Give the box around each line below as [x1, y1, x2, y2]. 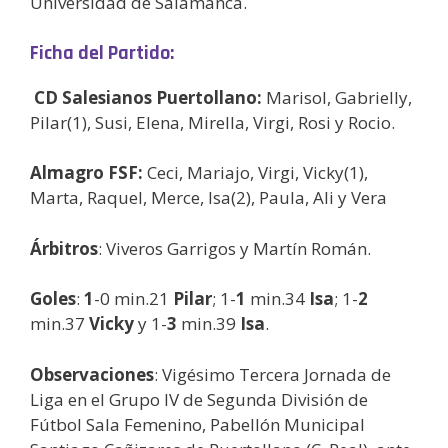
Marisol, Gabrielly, [262, 85, 412, 109]
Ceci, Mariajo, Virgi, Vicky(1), [143, 161, 368, 185]
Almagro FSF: [30, 161, 143, 185]
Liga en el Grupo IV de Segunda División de [30, 387, 368, 411]
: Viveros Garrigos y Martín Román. [98, 236, 371, 260]
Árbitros [30, 236, 98, 260]
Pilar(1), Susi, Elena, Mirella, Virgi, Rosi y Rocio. [30, 110, 395, 134]
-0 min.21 [94, 287, 173, 311]
